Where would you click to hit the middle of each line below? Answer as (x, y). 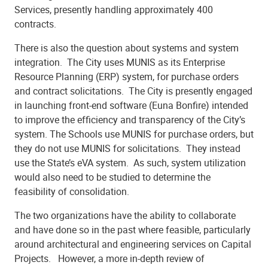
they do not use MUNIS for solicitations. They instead (127, 148)
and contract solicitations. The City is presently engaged (133, 91)
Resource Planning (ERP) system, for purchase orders (127, 76)
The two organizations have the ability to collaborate (125, 215)
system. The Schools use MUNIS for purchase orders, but (134, 134)
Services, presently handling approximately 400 (114, 9)
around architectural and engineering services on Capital (133, 244)
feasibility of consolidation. (72, 191)
